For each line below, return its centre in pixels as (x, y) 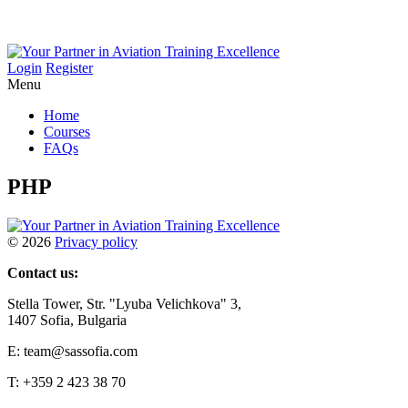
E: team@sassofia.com (72, 351)
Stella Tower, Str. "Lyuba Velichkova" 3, (124, 303)
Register (69, 68)
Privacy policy (96, 241)
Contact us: (43, 272)
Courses (67, 132)
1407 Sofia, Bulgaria (67, 320)
